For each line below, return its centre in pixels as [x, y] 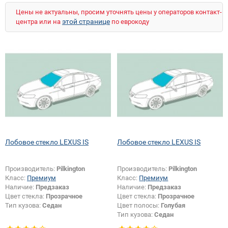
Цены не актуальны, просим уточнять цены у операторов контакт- [119, 12]
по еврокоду [130, 22]
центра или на [39, 22]
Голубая [173, 205]
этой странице [86, 21]
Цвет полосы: [139, 205]
